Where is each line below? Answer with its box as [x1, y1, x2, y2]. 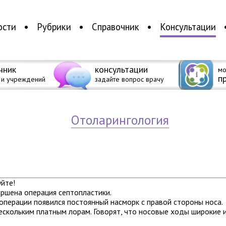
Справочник [91, 21, 139, 33]
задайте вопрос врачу [94, 75, 164, 84]
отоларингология [80, 111, 169, 128]
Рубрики [36, 21, 71, 33]
